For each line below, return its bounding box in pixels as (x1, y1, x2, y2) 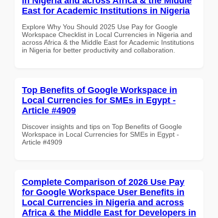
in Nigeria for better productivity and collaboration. (22, 46, 175, 54)
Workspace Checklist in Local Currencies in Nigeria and (22, 30, 192, 38)
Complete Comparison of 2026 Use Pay (22, 177, 184, 187)
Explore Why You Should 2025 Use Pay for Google (22, 22, 178, 31)
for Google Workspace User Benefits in (22, 187, 184, 197)
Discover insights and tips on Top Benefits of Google (22, 122, 182, 130)
